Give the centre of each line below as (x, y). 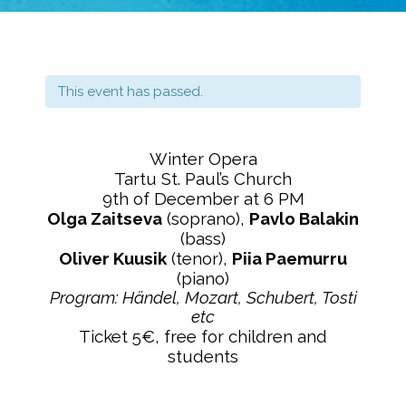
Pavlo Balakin (304, 218)
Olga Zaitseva (105, 218)
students (203, 356)
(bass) (203, 238)
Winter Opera (203, 159)
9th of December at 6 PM (203, 198)
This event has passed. (130, 92)
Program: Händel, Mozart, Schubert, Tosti (203, 297)
